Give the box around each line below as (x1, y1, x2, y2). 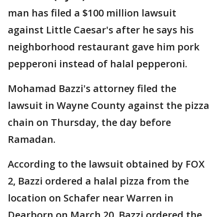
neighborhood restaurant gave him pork (8, 40, 200, 53)
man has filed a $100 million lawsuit (8, 6, 176, 19)
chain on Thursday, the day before (8, 116, 171, 129)
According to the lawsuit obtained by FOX (8, 157, 204, 170)
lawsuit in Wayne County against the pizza (8, 99, 209, 112)
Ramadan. (8, 133, 56, 146)
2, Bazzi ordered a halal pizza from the (8, 174, 189, 187)
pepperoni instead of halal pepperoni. (8, 57, 187, 70)
